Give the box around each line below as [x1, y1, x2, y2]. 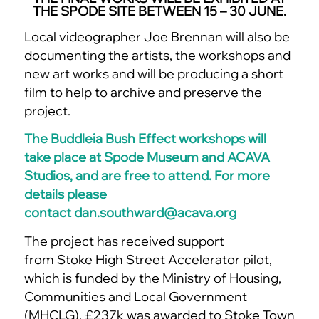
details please [23, 186, 107, 203]
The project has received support [23, 232, 224, 249]
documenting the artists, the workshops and [23, 46, 291, 63]
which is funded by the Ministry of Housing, [23, 269, 281, 286]
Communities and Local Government [23, 288, 247, 305]
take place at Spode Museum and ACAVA [23, 149, 270, 166]
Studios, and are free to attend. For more [23, 167, 270, 184]
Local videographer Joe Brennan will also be [23, 28, 290, 45]
